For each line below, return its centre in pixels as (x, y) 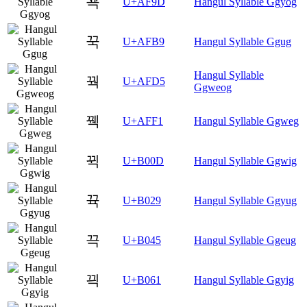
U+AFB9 (144, 41)
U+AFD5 (144, 81)
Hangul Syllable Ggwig (245, 160)
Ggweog (213, 87)
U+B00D (143, 160)
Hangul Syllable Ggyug (245, 200)
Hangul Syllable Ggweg (246, 121)
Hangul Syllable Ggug (243, 41)
